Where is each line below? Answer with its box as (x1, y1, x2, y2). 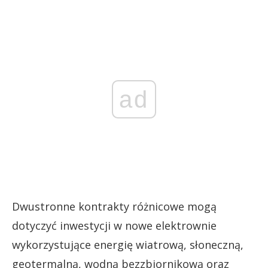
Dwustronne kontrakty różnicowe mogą (12, 199, 217, 214)
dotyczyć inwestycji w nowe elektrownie (12, 218, 217, 233)
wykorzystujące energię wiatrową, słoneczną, (12, 237, 243, 252)
